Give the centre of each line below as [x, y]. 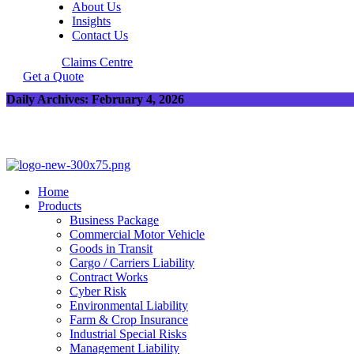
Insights [92, 21]
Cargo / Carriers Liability [132, 263]
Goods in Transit [111, 249]
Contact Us [100, 35]
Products [60, 206]
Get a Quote [53, 76]
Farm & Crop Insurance [129, 320]
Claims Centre [98, 62]
